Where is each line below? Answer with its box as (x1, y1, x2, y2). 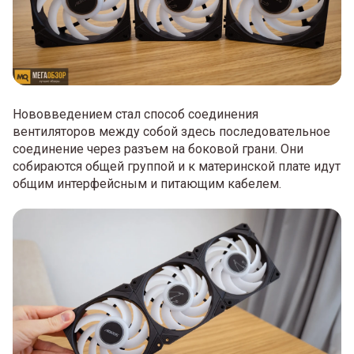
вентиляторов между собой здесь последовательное (13, 124, 330, 140)
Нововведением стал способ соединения (13, 107, 258, 122)
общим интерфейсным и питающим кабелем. (13, 176, 281, 192)
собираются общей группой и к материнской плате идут (13, 159, 341, 175)
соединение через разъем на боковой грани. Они (13, 141, 303, 157)
